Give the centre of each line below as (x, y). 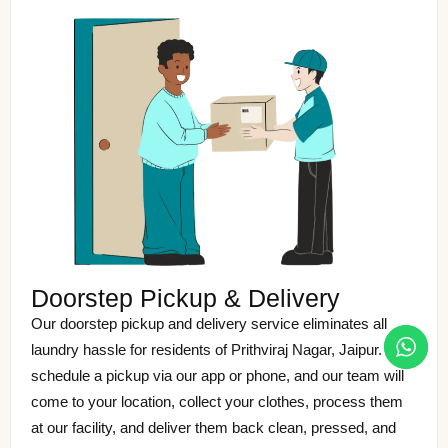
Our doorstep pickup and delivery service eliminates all (209, 324)
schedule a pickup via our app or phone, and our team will (217, 376)
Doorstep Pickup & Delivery (185, 298)
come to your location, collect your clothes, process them (217, 402)
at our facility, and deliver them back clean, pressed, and (213, 428)
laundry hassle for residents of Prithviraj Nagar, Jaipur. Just (222, 350)
